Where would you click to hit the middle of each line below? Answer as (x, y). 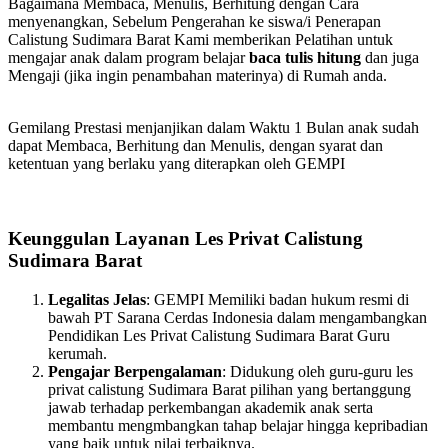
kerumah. (77, 353)
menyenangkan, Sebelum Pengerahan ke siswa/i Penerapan (194, 22)
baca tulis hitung (305, 58)
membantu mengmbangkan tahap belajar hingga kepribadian (238, 425)
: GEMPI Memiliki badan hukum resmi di (277, 299)
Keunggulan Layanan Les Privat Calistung (185, 239)
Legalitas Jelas (97, 299)
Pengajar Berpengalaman (135, 371)
